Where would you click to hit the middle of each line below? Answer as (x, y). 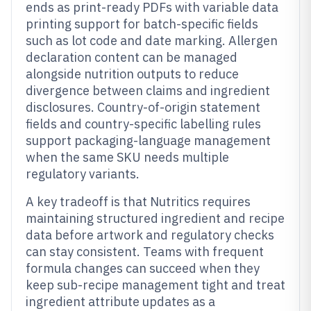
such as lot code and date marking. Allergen (152, 41)
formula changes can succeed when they (143, 268)
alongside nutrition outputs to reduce (132, 74)
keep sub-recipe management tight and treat (155, 285)
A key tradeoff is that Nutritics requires (138, 202)
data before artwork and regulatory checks (150, 235)
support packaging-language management (148, 141)
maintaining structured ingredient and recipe (155, 218)
